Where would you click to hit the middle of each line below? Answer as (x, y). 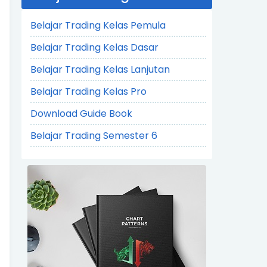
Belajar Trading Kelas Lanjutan (100, 69)
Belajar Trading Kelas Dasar (94, 47)
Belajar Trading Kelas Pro (89, 91)
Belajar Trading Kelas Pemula (98, 25)
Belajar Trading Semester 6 (94, 136)
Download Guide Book (81, 114)
